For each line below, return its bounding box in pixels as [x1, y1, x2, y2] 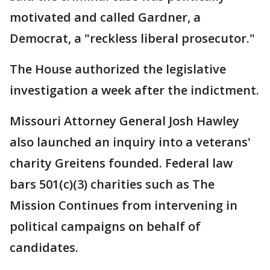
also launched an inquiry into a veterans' [10, 134, 251, 151]
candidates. [10, 239, 78, 256]
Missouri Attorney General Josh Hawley [10, 113, 239, 130]
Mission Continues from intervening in [10, 197, 237, 214]
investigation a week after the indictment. [10, 82, 259, 99]
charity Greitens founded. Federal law [10, 155, 233, 172]
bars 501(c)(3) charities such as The [10, 176, 215, 193]
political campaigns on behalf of [10, 218, 201, 235]
